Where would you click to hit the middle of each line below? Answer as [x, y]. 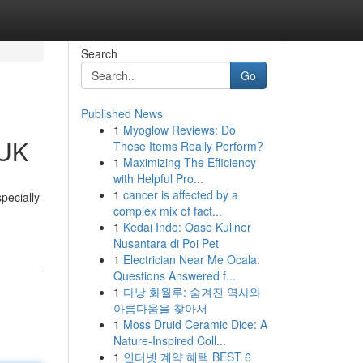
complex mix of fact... [167, 211]
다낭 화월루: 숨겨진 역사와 [192, 292]
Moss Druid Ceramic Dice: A [195, 324]
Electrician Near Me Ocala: [191, 259]
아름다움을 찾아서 [160, 308]
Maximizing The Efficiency [189, 162]
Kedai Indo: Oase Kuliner [187, 227]
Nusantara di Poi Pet [166, 243]
